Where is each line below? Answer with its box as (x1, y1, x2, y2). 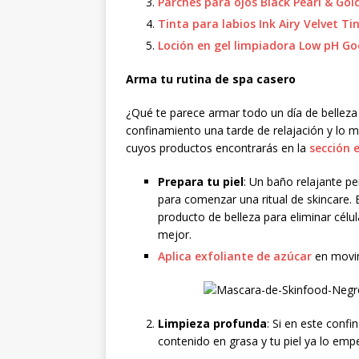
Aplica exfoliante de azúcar (158, 248, 312, 264)
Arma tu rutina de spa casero (126, 71, 296, 87)
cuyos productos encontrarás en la (126, 139, 309, 155)
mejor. (158, 226, 195, 242)
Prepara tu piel (158, 173, 244, 189)
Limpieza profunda (158, 315, 267, 331)
